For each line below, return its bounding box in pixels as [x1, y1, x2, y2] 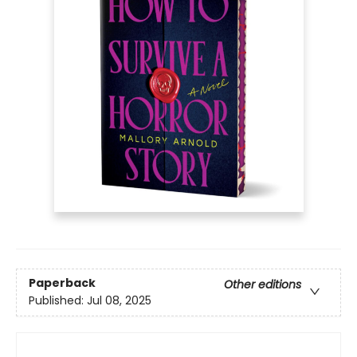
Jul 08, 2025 [87, 292, 151, 309]
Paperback [29, 275, 96, 292]
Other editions [224, 277, 301, 293]
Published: [29, 292, 87, 309]
